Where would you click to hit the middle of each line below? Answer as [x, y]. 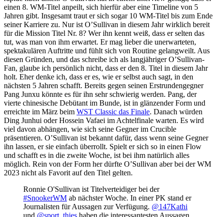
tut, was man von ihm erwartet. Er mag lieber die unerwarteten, [100, 42]
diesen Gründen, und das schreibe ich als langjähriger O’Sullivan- [104, 59]
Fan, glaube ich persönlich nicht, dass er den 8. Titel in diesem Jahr [106, 68]
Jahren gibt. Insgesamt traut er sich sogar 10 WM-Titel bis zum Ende [108, 15]
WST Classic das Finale [113, 111]
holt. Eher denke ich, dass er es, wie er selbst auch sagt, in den [99, 77]
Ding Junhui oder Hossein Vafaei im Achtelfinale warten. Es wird [104, 120]
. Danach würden [176, 111]
